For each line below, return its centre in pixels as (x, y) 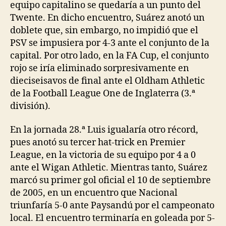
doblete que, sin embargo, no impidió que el (104, 30)
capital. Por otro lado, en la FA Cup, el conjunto (109, 55)
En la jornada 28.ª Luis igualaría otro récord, (104, 130)
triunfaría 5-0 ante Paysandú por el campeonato (112, 206)
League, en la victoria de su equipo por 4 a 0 (103, 155)
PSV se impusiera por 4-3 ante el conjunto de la (110, 43)
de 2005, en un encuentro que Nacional (94, 193)
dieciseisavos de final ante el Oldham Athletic (107, 81)
